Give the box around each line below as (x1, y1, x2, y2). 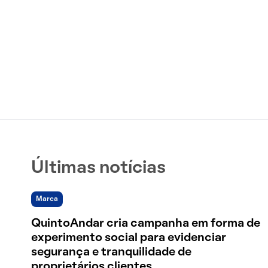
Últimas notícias (31, 160, 166, 176)
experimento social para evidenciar (31, 233, 226, 243)
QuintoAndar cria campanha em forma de (31, 218, 260, 229)
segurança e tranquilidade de (31, 247, 191, 258)
